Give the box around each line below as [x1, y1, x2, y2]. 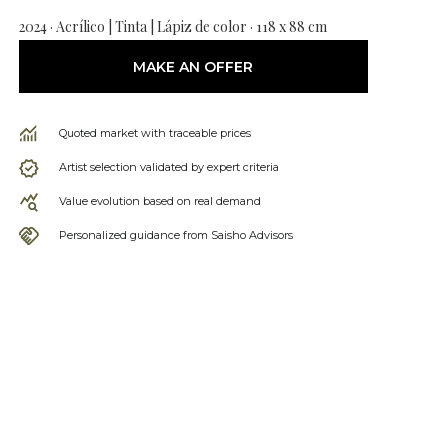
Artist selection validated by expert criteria [58, 160, 279, 174]
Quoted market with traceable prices [58, 126, 251, 140]
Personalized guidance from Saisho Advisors [58, 228, 293, 242]
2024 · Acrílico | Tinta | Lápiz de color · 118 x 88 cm [18, 17, 327, 36]
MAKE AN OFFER [133, 57, 254, 76]
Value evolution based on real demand [58, 194, 261, 208]
